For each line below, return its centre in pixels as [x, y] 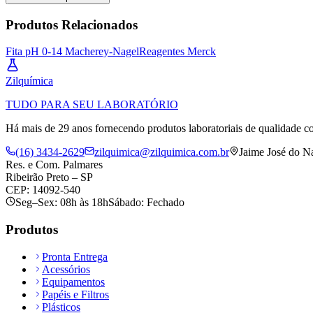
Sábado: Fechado [146, 203]
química [36, 81]
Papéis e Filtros [75, 294]
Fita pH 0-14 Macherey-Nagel [72, 52]
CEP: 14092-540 [43, 190]
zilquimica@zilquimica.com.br [162, 152]
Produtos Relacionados [72, 24]
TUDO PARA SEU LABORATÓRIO [92, 105]
